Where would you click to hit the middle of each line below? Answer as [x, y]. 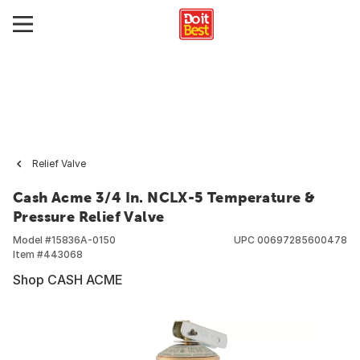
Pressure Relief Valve [89, 217]
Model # [32, 240]
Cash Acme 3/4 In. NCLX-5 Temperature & [164, 197]
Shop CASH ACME [68, 280]
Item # [28, 254]
